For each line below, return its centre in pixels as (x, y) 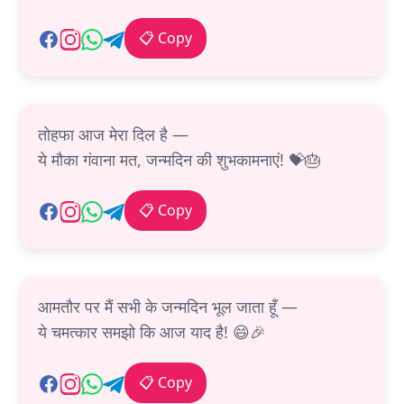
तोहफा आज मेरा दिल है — (113, 135)
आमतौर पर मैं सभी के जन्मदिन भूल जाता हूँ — (168, 307)
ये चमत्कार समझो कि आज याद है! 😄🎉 (152, 332)
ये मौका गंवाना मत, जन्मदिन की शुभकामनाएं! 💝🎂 (179, 160)
